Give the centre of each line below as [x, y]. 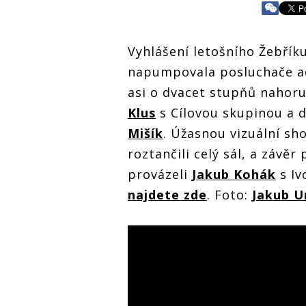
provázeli [160, 174]
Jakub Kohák [234, 174]
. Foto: [229, 195]
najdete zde [167, 195]
